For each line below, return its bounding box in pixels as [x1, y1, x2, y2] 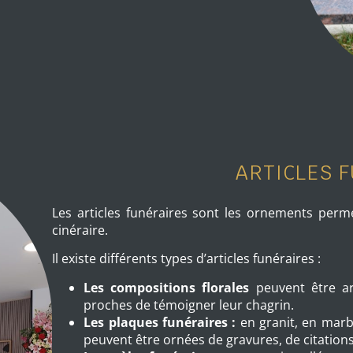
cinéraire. [52, 221, 112, 239]
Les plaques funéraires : [84, 313, 236, 331]
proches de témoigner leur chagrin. [84, 295, 295, 314]
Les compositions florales [84, 278, 250, 296]
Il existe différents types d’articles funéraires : [52, 250, 325, 268]
